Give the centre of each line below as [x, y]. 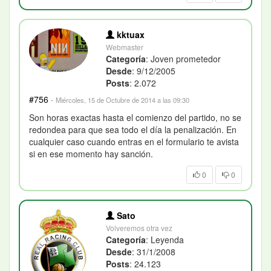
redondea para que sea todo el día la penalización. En [133, 129]
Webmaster [125, 47]
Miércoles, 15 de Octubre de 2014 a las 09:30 [122, 100]
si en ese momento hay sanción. [91, 153]
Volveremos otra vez [139, 227]
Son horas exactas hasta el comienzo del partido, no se [135, 117]
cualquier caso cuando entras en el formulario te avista [134, 141]
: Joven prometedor [184, 58]
